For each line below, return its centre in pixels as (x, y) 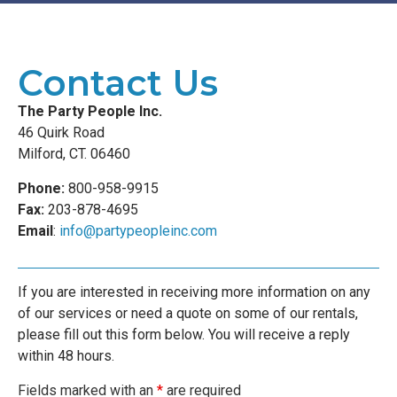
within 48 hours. (66, 356)
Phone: (41, 188)
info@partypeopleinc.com (138, 230)
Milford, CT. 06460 (74, 154)
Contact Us (118, 83)
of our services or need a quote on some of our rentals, (188, 314)
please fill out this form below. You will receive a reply (184, 335)
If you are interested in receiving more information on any (194, 292)
